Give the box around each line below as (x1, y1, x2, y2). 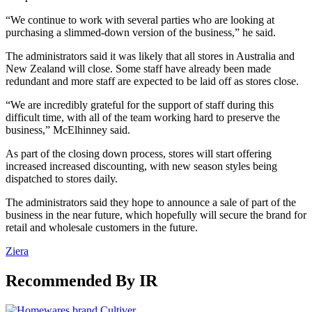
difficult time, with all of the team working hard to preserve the (6, 111, 280, 124)
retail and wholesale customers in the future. (6, 221, 198, 234)
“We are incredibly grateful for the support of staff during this (6, 99, 274, 111)
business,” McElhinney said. (6, 124, 130, 136)
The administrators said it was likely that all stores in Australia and (6, 50, 295, 63)
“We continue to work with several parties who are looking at (6, 14, 274, 26)
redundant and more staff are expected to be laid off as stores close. (6, 75, 299, 88)
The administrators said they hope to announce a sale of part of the (6, 196, 296, 209)
